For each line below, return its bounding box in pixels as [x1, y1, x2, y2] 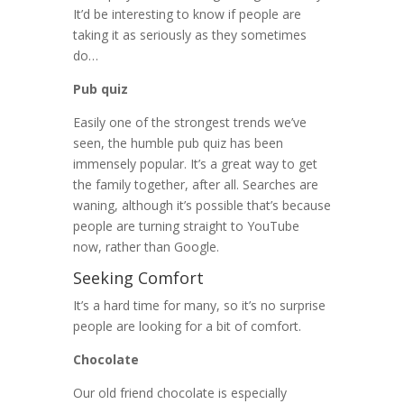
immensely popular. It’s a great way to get [72, 155, 317, 173]
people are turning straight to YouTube [72, 217, 299, 235]
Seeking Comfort [72, 267, 204, 289]
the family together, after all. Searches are [72, 176, 318, 194]
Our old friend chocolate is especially [72, 384, 287, 402]
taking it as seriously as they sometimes [72, 26, 307, 44]
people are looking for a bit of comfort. [72, 317, 301, 335]
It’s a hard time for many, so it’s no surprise [72, 297, 326, 315]
